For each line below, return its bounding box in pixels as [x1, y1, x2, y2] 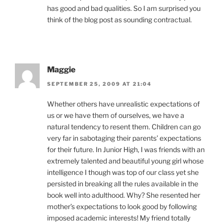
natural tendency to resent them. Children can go [47, 122, 201, 131]
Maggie [47, 65, 75, 75]
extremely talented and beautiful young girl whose [47, 156, 204, 165]
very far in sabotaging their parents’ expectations [47, 133, 201, 142]
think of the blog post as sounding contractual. [47, 15, 192, 24]
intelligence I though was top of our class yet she [47, 167, 199, 176]
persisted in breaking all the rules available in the [47, 179, 198, 188]
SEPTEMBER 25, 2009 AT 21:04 [47, 80, 152, 87]
